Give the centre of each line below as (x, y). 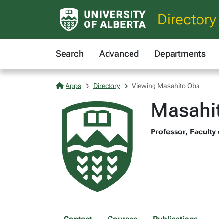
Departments (180, 54)
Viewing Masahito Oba (166, 86)
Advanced (119, 54)
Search (70, 54)
